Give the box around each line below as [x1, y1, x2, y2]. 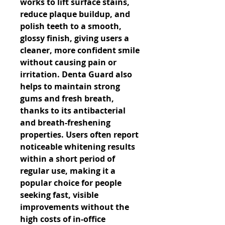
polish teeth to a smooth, [20, 21, 122, 32]
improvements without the [20, 201, 129, 212]
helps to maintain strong [20, 81, 120, 92]
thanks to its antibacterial [20, 105, 126, 116]
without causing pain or [20, 57, 117, 68]
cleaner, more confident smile [20, 45, 140, 56]
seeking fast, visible [20, 189, 98, 200]
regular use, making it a [20, 165, 116, 176]
